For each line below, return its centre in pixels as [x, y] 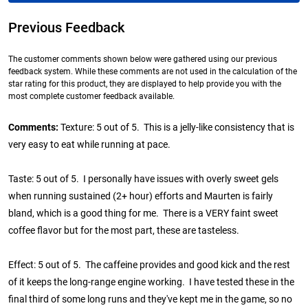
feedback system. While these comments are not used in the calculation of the [153, 72]
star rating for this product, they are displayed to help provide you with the [145, 84]
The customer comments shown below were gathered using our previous [143, 59]
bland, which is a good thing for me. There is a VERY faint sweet [143, 214]
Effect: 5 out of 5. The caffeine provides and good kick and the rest [149, 265]
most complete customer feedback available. [91, 97]
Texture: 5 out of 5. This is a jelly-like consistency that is [177, 128]
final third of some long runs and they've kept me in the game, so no [150, 300]
